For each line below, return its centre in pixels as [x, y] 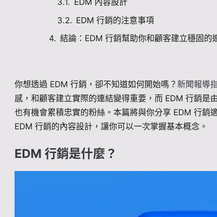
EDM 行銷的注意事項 [115, 20]
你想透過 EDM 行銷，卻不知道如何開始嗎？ [96, 84]
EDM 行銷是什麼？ [66, 154]
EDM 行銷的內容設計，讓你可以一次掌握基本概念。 [111, 126]
